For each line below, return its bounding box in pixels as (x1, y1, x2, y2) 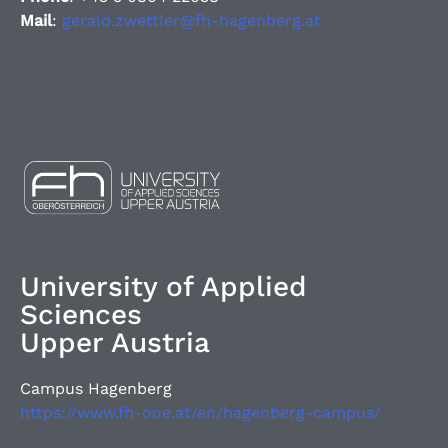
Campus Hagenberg (20, 378, 172, 398)
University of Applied (20, 269, 307, 303)
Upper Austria (20, 325, 210, 359)
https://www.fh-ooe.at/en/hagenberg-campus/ (20, 402, 381, 422)
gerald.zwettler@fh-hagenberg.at (62, 10, 321, 30)
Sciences (20, 297, 142, 331)
